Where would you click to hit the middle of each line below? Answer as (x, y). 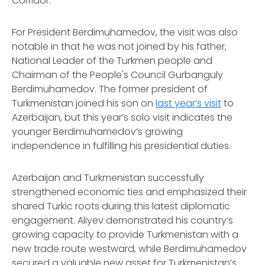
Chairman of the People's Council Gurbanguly (117, 75)
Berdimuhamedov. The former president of (110, 89)
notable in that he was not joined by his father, (119, 46)
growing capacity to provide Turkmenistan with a (125, 235)
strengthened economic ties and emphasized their (129, 192)
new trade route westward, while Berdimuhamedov (129, 249)
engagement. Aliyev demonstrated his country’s (122, 220)
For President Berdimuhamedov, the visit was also (125, 32)
